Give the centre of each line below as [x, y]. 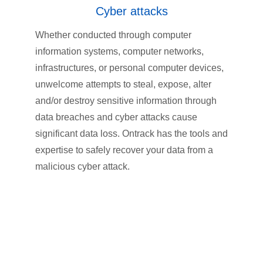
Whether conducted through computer [113, 35]
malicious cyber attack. [82, 167]
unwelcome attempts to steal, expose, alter [123, 85]
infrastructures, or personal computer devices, [129, 68]
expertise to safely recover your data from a [124, 150]
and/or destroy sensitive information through [126, 101]
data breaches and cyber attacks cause [116, 117]
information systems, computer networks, [119, 52]
